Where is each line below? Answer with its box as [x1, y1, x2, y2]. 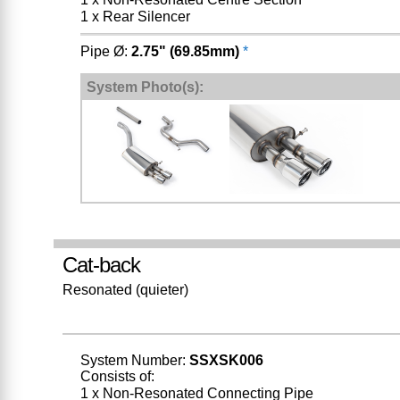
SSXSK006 [188, 353, 263, 369]
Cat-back [62, 253, 140, 278]
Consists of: [79, 369, 154, 385]
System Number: [79, 353, 189, 369]
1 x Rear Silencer [79, 9, 190, 25]
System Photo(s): [86, 79, 204, 96]
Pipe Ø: [79, 44, 131, 60]
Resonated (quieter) [62, 282, 188, 298]
